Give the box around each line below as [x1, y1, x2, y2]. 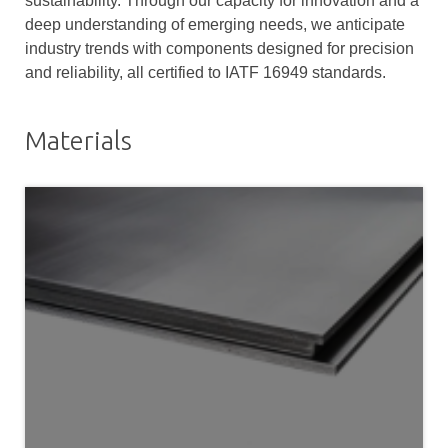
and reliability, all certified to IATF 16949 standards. [25, 64, 386, 81]
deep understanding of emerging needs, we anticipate [25, 16, 405, 33]
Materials [25, 126, 132, 155]
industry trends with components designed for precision [25, 40, 414, 57]
